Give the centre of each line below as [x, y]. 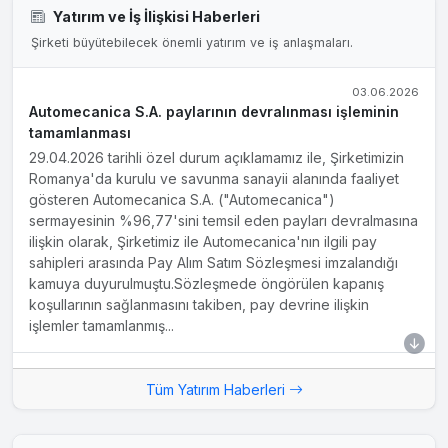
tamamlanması [80, 132]
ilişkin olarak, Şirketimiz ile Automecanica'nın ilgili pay [203, 241]
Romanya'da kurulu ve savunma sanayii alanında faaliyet [214, 178]
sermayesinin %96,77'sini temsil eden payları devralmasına [223, 220]
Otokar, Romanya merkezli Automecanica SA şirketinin [206, 421]
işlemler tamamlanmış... [101, 325]
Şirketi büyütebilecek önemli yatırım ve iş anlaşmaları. [191, 43]
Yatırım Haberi [95, 396]
